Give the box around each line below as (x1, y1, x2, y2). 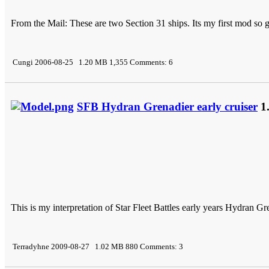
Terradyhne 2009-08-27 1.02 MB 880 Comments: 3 (11, 241, 183, 251)
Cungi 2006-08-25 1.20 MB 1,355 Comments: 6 (11, 57, 173, 67)
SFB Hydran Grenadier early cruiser (77, 100, 258, 113)
